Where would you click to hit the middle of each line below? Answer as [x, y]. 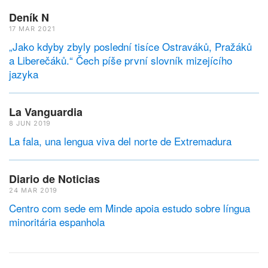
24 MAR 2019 [33, 190]
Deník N [29, 17]
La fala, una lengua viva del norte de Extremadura [120, 141]
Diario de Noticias [54, 179]
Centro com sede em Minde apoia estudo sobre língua [130, 208]
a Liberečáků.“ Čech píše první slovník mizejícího [121, 60]
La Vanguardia [46, 112]
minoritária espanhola [57, 221]
